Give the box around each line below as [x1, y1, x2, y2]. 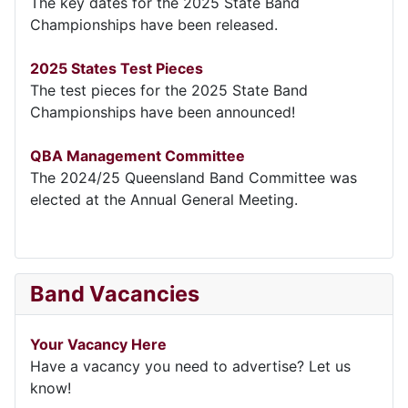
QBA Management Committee [30, 146, 245, 165]
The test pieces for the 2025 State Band [30, 80, 308, 99]
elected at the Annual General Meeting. [30, 189, 298, 209]
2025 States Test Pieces [30, 58, 203, 77]
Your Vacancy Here [30, 334, 167, 353]
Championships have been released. [30, 15, 278, 34]
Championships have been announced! [30, 102, 295, 121]
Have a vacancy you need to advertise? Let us [30, 356, 351, 375]
